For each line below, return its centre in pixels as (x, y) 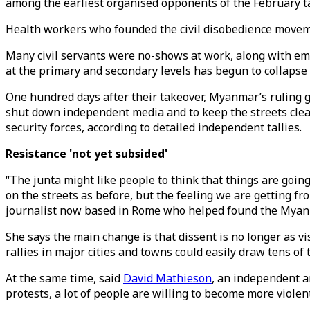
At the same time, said (64, 278)
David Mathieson (167, 278)
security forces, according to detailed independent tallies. (154, 127)
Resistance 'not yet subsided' (86, 154)
